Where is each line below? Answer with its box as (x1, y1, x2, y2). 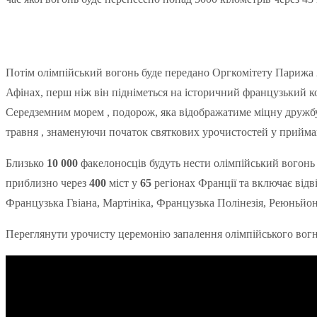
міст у (106, 176, 137, 189)
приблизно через (6, 176, 89, 189)
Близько (6, 156, 47, 169)
